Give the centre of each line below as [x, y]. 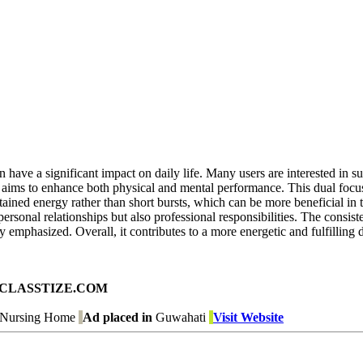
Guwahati [179, 318]
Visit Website [248, 318]
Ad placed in [117, 318]
